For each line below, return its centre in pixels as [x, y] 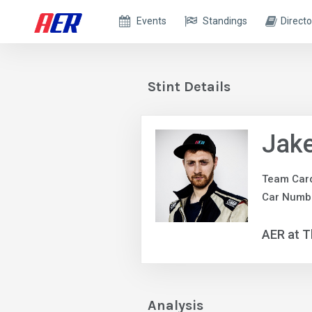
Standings [225, 21]
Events [152, 21]
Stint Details [189, 87]
